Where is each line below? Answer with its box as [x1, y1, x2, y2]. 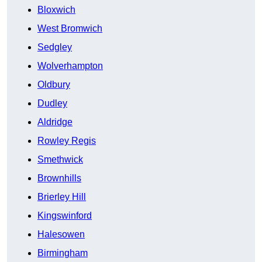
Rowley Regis [37, 136, 96, 146]
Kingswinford [37, 211, 92, 221]
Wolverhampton [37, 61, 103, 71]
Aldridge [37, 117, 73, 127]
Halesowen [37, 229, 85, 240]
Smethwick [37, 154, 83, 165]
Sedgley [37, 42, 72, 53]
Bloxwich [37, 5, 75, 15]
